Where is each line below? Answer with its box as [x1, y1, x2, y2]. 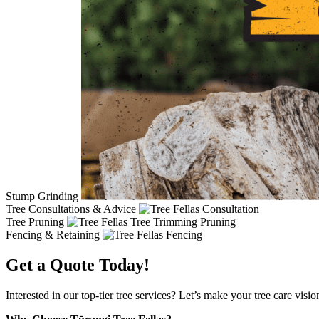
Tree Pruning [6, 215, 64, 228]
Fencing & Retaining [6, 228, 100, 241]
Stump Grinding [6, 189, 78, 202]
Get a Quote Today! [6, 255, 150, 274]
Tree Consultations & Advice [6, 202, 136, 215]
